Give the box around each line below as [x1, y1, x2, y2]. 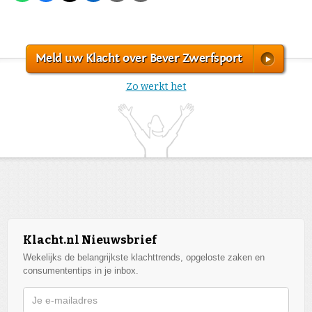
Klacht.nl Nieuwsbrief [23, 233, 157, 248]
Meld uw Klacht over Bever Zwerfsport [35, 50, 242, 65]
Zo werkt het [125, 80, 187, 93]
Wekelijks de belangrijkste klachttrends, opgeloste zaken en [23, 252, 265, 263]
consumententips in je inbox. [23, 265, 139, 276]
